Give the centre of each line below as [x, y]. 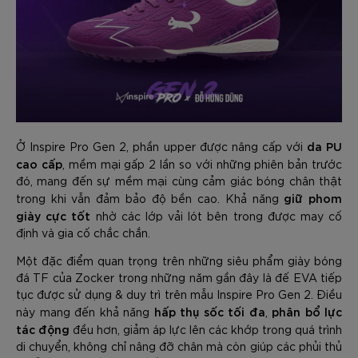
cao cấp [39, 163]
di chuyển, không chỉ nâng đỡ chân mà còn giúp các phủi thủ [179, 346]
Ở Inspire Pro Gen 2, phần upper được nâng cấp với [161, 146]
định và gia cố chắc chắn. [83, 232]
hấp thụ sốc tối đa [209, 311]
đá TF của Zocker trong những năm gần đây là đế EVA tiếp [179, 277]
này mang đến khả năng [85, 311]
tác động [43, 328]
